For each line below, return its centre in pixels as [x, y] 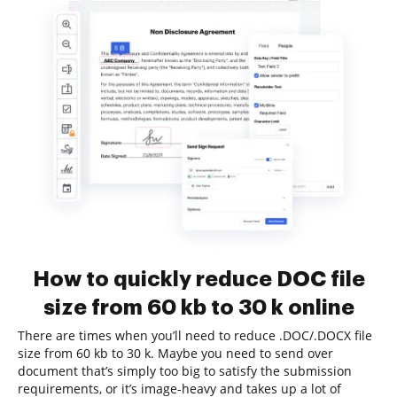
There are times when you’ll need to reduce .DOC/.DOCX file [195, 335]
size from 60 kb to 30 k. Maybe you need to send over [175, 353]
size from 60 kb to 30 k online [198, 307]
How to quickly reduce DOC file [198, 279]
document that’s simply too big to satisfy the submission [185, 371]
